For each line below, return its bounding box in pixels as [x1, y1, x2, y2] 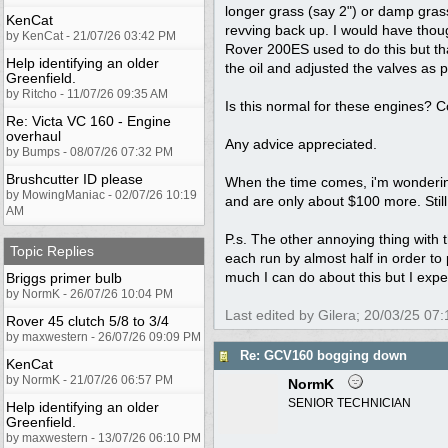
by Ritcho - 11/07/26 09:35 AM [6, 86, 168, 101]
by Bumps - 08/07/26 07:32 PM [6, 144, 173, 159]
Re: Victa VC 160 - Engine [6, 112, 171, 129]
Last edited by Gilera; [225, 306, 364, 323]
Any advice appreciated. [225, 135, 377, 152]
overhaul [6, 127, 61, 144]
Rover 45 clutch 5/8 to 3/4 [6, 312, 169, 329]
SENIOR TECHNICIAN [288, 395, 411, 410]
